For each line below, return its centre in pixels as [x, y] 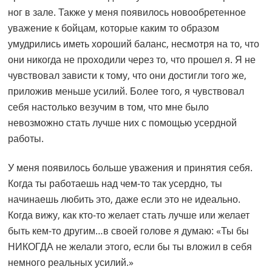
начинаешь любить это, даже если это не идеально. [124, 199]
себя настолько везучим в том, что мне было [109, 107]
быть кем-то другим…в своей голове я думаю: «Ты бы [129, 231]
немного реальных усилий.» [71, 263]
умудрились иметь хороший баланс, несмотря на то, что [134, 44]
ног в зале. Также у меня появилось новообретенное [127, 12]
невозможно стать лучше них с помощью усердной [123, 123]
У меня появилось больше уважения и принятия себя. [131, 168]
